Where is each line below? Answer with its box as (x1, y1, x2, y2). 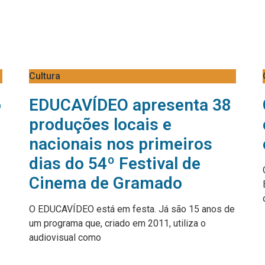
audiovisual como (29, 231, 101, 243)
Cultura (29, 70, 60, 82)
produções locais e (29, 114, 172, 134)
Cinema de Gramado (29, 173, 182, 193)
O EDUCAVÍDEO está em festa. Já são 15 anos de (29, 203, 235, 215)
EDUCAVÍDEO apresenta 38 (29, 95, 231, 115)
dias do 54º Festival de (29, 153, 201, 173)
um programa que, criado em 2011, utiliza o (29, 217, 206, 229)
